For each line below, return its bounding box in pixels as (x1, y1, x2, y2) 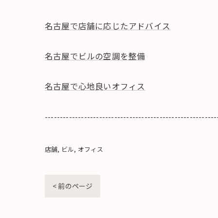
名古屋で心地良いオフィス (45, 80, 145, 92)
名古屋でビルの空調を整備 (45, 50, 145, 62)
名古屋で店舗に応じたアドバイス (45, 20, 170, 32)
